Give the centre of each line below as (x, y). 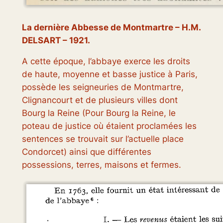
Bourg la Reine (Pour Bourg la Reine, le (99, 113)
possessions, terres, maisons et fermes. (101, 165)
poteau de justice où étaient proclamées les (109, 126)
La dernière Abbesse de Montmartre (97, 27)
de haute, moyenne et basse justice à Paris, (110, 74)
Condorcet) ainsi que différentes (86, 152)
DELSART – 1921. (56, 40)
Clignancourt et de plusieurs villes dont (100, 100)
